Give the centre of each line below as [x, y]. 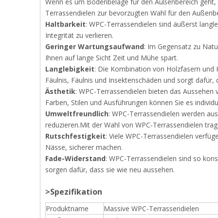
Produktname [67, 209]
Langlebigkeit [70, 69]
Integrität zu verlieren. [79, 35]
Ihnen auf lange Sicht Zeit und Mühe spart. [112, 58]
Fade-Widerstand [75, 158]
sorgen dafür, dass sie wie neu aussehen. [110, 170]
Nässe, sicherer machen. [84, 147]
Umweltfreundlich [77, 114]
